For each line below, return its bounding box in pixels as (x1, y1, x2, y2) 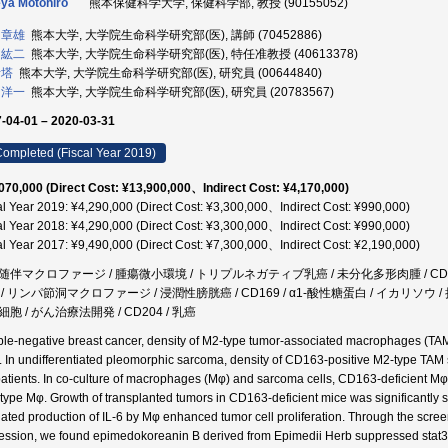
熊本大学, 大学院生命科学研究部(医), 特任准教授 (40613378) (25, 47, 358, 61)
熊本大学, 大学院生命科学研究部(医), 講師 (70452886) (25, 28, 322, 42)
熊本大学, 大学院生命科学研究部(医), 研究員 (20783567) (25, 85, 334, 99)
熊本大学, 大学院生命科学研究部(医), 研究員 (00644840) (13, 66, 322, 80)
